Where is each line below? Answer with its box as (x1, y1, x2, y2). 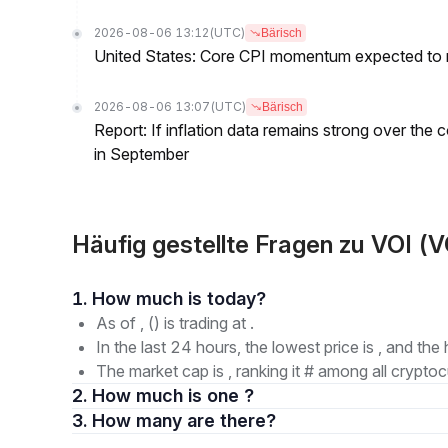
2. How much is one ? (92, 385, 254, 406)
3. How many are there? (187, 410, 276, 431)
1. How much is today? (207, 288, 266, 309)
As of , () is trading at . (96, 313, 254, 333)
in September (94, 144, 189, 164)
